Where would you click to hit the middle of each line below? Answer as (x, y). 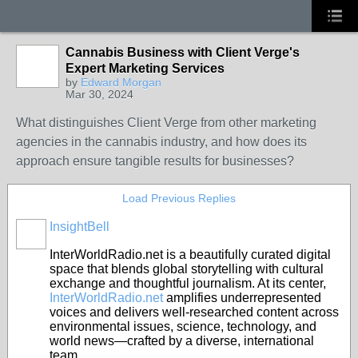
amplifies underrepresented (242, 298)
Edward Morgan (121, 82)
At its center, (292, 283)
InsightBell (80, 227)
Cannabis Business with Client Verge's (183, 52)
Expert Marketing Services (145, 68)
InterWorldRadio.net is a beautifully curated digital (190, 255)
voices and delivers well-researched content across (194, 312)
